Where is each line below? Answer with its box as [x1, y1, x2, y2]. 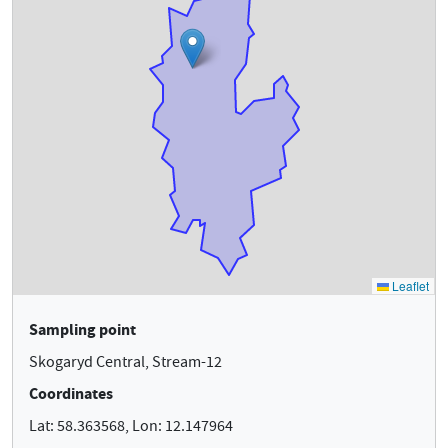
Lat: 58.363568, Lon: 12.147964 [29, 416, 233, 436]
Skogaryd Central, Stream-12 [29, 352, 222, 372]
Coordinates [29, 383, 113, 404]
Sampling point [29, 319, 136, 340]
